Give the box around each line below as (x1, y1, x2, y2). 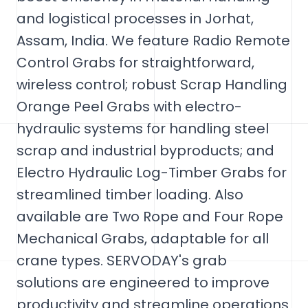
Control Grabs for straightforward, (16, 53, 254, 72)
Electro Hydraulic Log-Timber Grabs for (16, 163, 287, 182)
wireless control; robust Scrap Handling (16, 75, 287, 94)
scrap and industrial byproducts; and (16, 141, 274, 160)
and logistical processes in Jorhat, (16, 9, 254, 28)
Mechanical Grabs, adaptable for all (16, 229, 269, 248)
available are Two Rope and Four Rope (16, 207, 283, 226)
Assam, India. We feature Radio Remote (16, 31, 290, 50)
